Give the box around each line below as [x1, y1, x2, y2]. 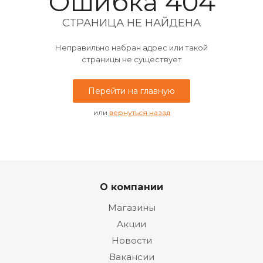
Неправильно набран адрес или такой [55, 43, 208, 53]
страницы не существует [81, 55, 182, 65]
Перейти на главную [88, 86, 175, 97]
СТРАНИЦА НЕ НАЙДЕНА [62, 16, 201, 30]
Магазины [107, 202, 156, 213]
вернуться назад [109, 108, 170, 117]
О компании [100, 181, 163, 193]
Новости [111, 235, 152, 246]
